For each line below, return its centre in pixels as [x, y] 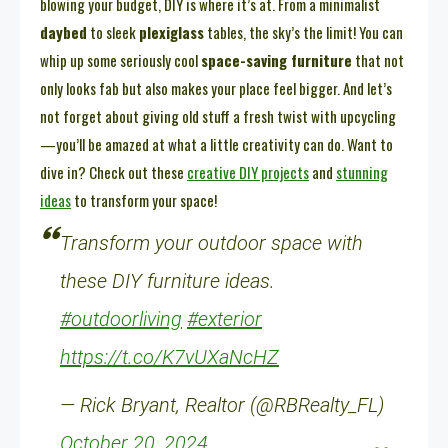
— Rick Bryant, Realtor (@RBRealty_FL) [222, 405]
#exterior [224, 319]
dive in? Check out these [113, 172]
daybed [63, 32]
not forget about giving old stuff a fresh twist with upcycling [218, 116]
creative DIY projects [248, 172]
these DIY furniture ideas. [167, 281]
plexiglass [171, 32]
